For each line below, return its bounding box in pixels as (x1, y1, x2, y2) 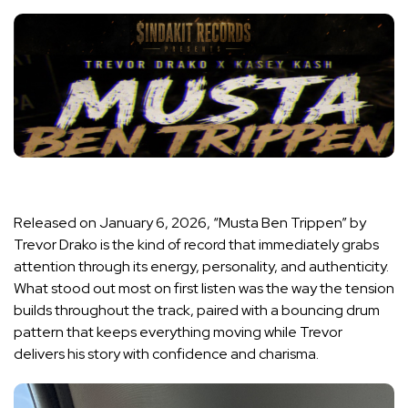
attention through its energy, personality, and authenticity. (14, 257, 389, 277)
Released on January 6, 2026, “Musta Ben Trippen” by (14, 213, 366, 233)
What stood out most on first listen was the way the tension (14, 279, 394, 299)
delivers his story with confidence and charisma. (14, 344, 319, 364)
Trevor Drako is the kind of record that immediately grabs (14, 235, 379, 255)
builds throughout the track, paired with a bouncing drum (14, 301, 380, 321)
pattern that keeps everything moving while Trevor (14, 322, 342, 342)
